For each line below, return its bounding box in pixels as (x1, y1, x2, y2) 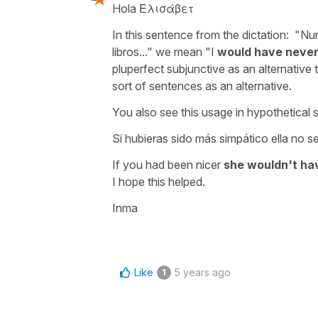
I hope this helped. (112, 174, 205, 189)
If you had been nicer (112, 157, 224, 172)
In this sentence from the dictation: (112, 27, 292, 42)
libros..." (112, 44, 153, 59)
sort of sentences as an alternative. (112, 78, 295, 93)
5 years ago (175, 265, 231, 278)
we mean (153, 44, 205, 59)
